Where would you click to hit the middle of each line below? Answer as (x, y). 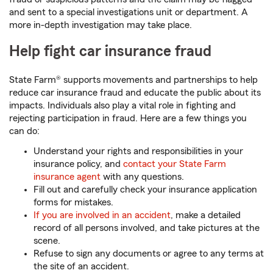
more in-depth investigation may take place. (101, 25)
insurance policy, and (78, 164)
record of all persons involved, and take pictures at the (147, 228)
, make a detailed (206, 215)
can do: (24, 131)
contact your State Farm (175, 164)
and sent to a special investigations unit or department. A (129, 12)
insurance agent (67, 177)
